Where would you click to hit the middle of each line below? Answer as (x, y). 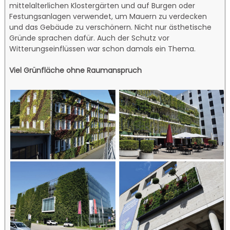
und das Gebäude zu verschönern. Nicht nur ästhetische (111, 27)
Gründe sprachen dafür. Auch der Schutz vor (90, 38)
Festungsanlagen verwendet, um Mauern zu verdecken (108, 16)
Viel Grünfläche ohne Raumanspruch (76, 70)
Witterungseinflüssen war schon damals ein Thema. (103, 49)
